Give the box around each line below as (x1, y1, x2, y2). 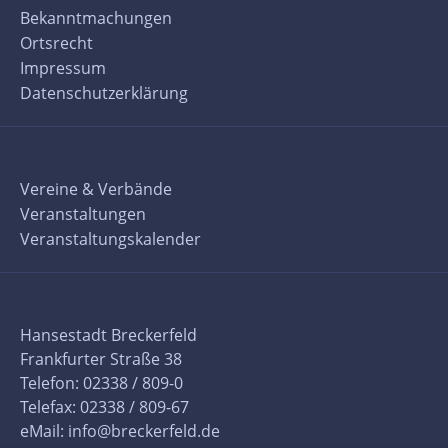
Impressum (20, 56, 106, 79)
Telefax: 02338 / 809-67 (20, 395, 189, 418)
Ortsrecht (20, 31, 93, 54)
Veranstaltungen (20, 202, 146, 225)
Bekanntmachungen (20, 6, 172, 29)
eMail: (20, 419, 68, 442)
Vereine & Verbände (20, 177, 172, 200)
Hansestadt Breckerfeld (20, 323, 197, 346)
